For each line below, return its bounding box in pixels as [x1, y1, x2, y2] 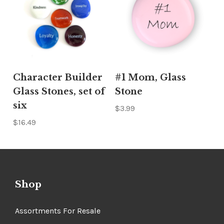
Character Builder [13, 73, 103, 84]
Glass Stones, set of [13, 87, 105, 98]
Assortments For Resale [15, 206, 100, 216]
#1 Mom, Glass [115, 73, 186, 84]
